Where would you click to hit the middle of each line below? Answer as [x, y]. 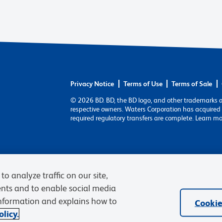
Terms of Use [143, 84]
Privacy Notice [92, 84]
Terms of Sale [192, 84]
